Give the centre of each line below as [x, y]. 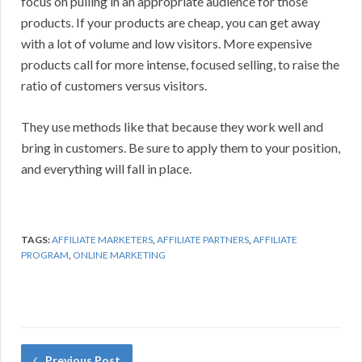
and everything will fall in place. [106, 169]
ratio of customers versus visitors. [114, 86]
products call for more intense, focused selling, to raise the [180, 65]
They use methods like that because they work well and [172, 127]
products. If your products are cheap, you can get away [170, 23]
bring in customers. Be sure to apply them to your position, [181, 148]
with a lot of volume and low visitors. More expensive [166, 44]
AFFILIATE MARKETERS [102, 240]
